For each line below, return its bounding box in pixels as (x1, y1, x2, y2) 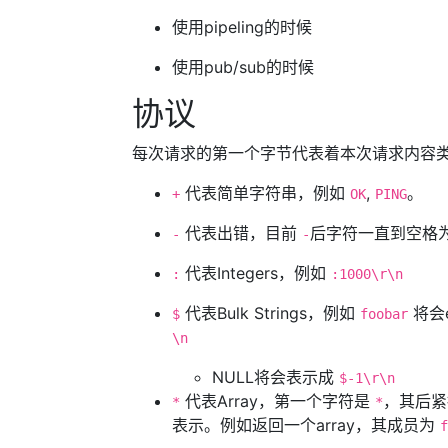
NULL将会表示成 (212, 367, 339, 387)
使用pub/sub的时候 (172, 57, 314, 77)
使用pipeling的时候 (172, 17, 312, 37)
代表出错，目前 (180, 223, 302, 243)
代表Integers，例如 (180, 263, 331, 283)
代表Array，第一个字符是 (180, 391, 375, 411)
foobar (360, 306, 408, 322)
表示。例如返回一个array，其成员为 (172, 415, 440, 435)
